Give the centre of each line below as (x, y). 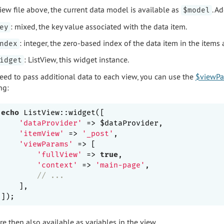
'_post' (98, 133)
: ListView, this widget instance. (76, 59)
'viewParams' (46, 144)
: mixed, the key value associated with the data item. (98, 26)
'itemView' (41, 133)
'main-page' (120, 165)
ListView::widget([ (62, 112)
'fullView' (59, 154)
